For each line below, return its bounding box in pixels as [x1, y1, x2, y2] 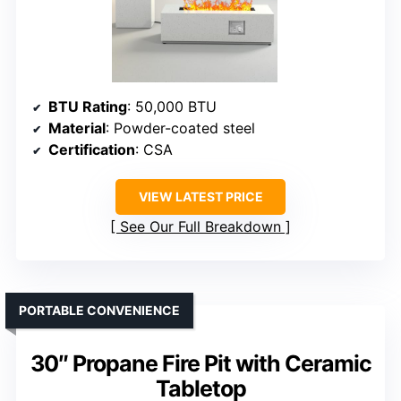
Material [48, 119, 106, 138]
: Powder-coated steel [106, 119, 255, 138]
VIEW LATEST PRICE [138, 189, 263, 205]
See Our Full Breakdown [120, 218, 281, 236]
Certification [48, 141, 135, 159]
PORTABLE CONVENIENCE [19, 303, 180, 319]
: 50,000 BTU [127, 98, 217, 116]
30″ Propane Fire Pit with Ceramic [30, 350, 371, 378]
